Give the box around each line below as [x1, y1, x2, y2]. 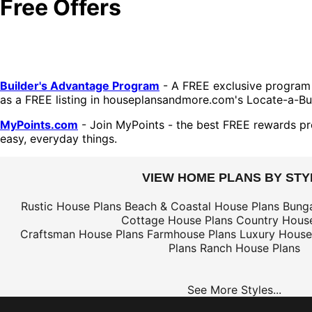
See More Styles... [187, 283, 281, 297]
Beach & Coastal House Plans [125, 199, 279, 213]
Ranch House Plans [199, 241, 300, 255]
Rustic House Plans [21, 199, 121, 213]
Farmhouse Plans [146, 227, 236, 241]
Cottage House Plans [121, 213, 233, 227]
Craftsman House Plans [19, 227, 143, 241]
